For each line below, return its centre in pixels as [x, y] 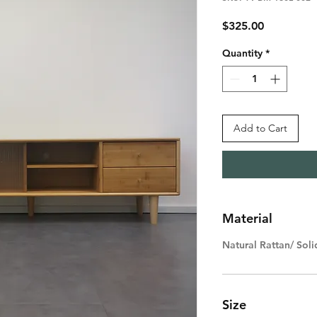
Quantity [242, 53]
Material [247, 218]
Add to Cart [260, 128]
